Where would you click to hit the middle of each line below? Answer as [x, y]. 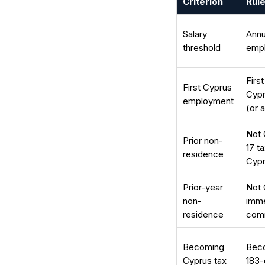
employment [208, 101]
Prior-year [203, 187]
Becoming [203, 247]
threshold [202, 48]
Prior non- [203, 140]
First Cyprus [207, 87]
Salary [195, 34]
